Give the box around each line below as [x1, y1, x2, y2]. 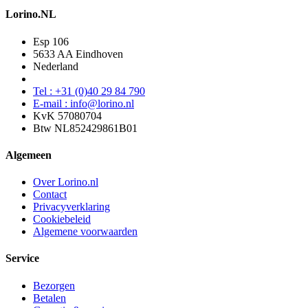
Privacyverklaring [33, 201, 110, 213]
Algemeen [5, 148, 52, 161]
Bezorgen [33, 279, 75, 291]
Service [5, 252, 39, 265]
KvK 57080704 [33, 109, 102, 122]
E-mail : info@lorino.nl [33, 97, 134, 109]
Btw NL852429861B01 [33, 122, 137, 134]
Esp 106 [33, 35, 69, 47]
